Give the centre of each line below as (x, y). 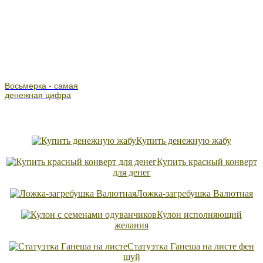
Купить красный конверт (207, 161)
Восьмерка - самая (41, 85)
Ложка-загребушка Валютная (195, 193)
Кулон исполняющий (199, 214)
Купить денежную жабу (184, 140)
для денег (131, 172)
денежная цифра (38, 95)
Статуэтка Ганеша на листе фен (191, 246)
